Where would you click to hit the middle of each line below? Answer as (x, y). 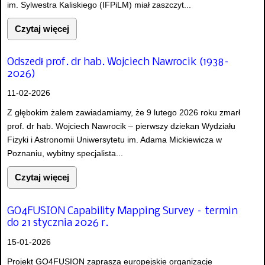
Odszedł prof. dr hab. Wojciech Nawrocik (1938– (119, 63)
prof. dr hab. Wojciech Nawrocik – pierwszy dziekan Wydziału (121, 126)
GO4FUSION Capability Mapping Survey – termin (122, 211)
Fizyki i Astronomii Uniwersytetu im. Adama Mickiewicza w (114, 140)
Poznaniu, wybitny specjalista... (65, 153)
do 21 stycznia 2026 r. (58, 223)
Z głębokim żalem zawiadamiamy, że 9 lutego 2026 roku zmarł (124, 113)
